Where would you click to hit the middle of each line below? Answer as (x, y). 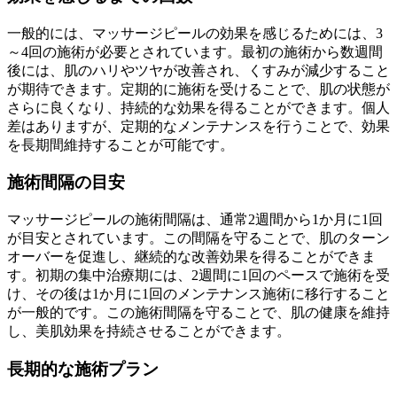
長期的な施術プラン (83, 369)
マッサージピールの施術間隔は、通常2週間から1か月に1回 (195, 220)
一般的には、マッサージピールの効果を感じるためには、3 (195, 33)
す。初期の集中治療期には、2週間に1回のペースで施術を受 (198, 276)
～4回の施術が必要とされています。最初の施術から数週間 (195, 51)
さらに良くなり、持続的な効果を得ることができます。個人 (198, 107)
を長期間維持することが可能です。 (121, 144)
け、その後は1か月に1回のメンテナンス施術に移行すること (198, 294)
